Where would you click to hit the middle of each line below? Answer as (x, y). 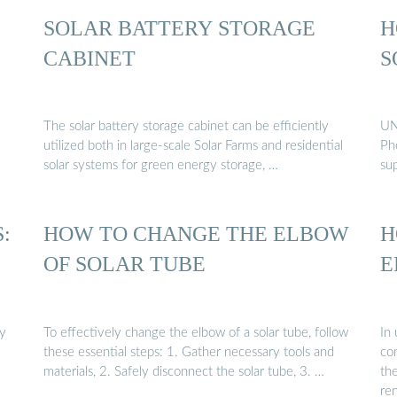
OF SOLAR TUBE (125, 264)
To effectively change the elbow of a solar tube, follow (196, 332)
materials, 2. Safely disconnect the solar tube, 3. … (184, 371)
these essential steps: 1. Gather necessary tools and (189, 352)
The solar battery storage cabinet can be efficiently (186, 127)
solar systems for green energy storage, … (161, 166)
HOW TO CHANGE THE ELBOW (196, 234)
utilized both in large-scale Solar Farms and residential (193, 146)
